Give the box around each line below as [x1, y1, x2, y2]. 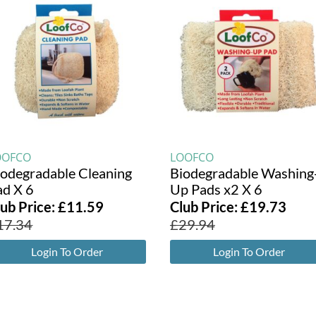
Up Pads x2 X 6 [169, 180, 262, 197]
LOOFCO [169, 149, 214, 165]
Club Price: [169, 197, 241, 215]
